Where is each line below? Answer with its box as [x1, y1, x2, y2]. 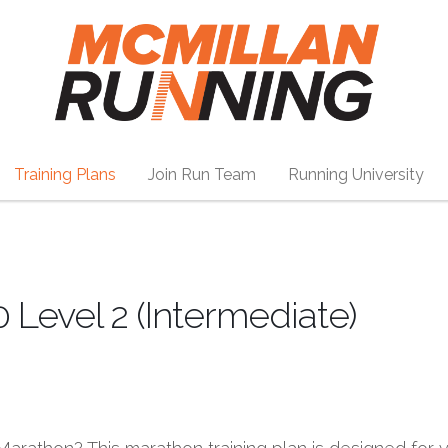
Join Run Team [147, 165, 256, 184]
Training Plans [13, 165, 116, 184]
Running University [287, 165, 424, 184]
